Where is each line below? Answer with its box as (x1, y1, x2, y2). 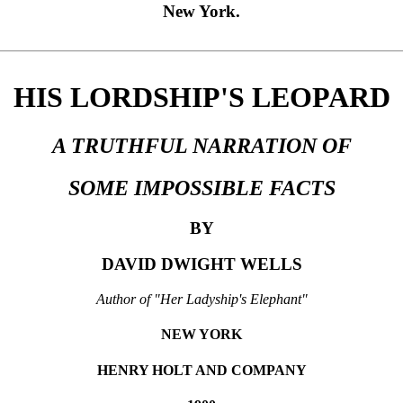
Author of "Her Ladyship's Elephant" (95, 291, 308, 308)
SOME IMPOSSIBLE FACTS (67, 175, 336, 200)
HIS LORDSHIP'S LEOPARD (13, 81, 390, 114)
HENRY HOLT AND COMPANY (96, 362, 307, 378)
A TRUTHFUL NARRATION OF (51, 133, 352, 157)
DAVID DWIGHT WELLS (101, 255, 302, 274)
